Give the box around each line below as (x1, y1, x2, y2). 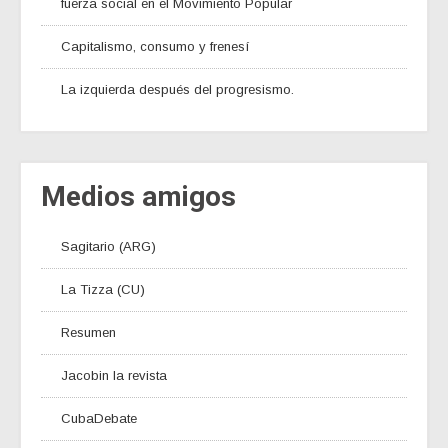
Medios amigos (41, 179, 236, 213)
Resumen (61, 324, 116, 340)
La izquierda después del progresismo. (61, 81, 298, 97)
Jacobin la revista (61, 367, 167, 383)
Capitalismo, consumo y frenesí (61, 38, 250, 54)
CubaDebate (61, 410, 137, 426)
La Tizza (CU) (61, 281, 145, 297)
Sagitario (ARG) (61, 238, 156, 254)
